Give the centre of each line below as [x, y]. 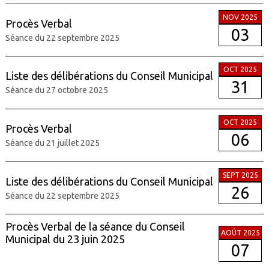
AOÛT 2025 [240, 233]
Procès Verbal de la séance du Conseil [95, 227]
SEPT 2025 [240, 175]
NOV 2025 [240, 17]
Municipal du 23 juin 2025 [66, 239]
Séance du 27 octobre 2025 [56, 90]
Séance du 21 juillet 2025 [52, 143]
